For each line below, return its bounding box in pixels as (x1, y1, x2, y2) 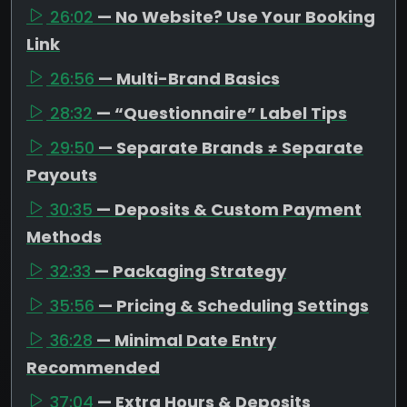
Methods (26, 224, 102, 248)
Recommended (26, 355, 160, 379)
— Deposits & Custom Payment (96, 197, 362, 221)
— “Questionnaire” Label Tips (96, 101, 347, 124)
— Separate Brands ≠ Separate (98, 135, 363, 159)
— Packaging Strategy (94, 259, 286, 283)
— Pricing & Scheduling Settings (98, 293, 369, 317)
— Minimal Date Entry (96, 328, 276, 352)
